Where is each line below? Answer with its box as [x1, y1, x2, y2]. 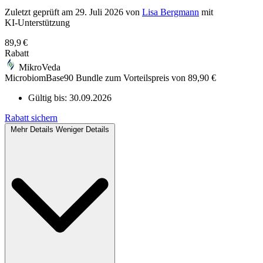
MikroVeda [19, 62, 60, 73]
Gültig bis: [28, 93, 69, 103]
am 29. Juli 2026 [62, 7, 123, 18]
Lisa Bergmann [142, 7, 199, 18]
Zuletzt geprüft [5, 7, 62, 18]
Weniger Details [56, 125, 109, 134]
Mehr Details [11, 125, 53, 134]
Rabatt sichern [5, 113, 58, 123]
